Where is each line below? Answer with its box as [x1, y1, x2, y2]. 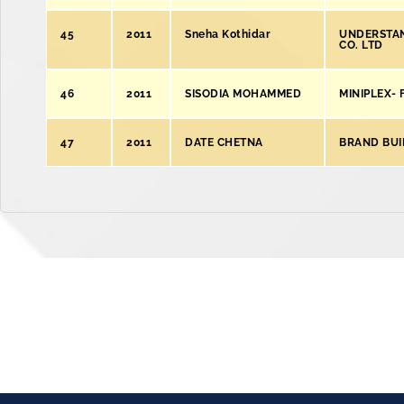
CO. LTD [339, 39, 383, 51]
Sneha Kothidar [185, 28, 271, 41]
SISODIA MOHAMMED [185, 87, 301, 100]
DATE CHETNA [185, 136, 263, 149]
